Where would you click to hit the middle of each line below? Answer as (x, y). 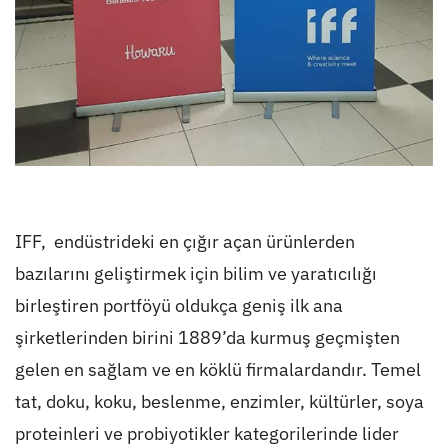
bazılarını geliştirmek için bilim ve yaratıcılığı (195, 274)
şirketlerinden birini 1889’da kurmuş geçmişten (207, 338)
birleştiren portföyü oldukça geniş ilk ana (178, 306)
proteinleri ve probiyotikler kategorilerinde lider (206, 434)
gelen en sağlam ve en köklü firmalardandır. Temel (217, 370)
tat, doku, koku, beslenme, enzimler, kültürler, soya (219, 402)
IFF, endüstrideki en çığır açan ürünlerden (184, 242)
